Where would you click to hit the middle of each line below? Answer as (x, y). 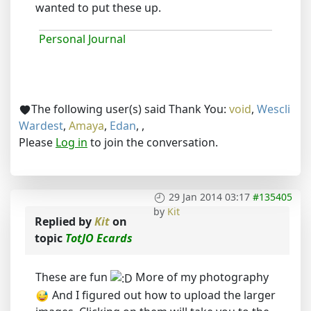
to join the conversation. (153, 142)
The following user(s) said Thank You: (130, 109)
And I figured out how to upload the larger (162, 295)
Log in (72, 142)
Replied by (65, 221)
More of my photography (201, 277)
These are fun (73, 277)
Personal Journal (82, 39)
